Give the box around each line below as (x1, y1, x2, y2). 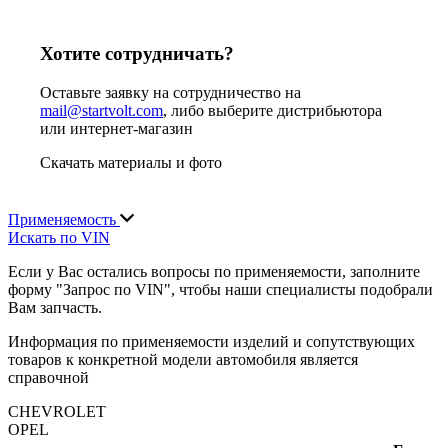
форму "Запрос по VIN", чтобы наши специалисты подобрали (8, 280, 433, 298)
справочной (8, 368, 89, 386)
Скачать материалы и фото (40, 154, 222, 172)
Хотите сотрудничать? (40, 43, 234, 65)
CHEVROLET (8, 402, 106, 420)
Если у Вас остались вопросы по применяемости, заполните (8, 262, 420, 280)
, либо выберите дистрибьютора (163, 102, 382, 120)
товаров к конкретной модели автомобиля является (8, 350, 358, 368)
